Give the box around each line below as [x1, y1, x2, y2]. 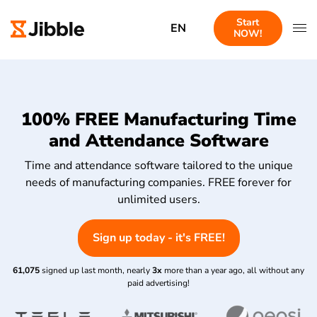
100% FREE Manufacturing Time [21, 108, 296, 132]
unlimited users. [117, 191, 200, 207]
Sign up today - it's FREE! [92, 229, 225, 246]
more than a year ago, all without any [164, 264, 304, 276]
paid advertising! [127, 277, 190, 289]
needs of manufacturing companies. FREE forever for [25, 174, 292, 190]
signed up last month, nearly [42, 264, 150, 276]
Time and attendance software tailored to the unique [24, 157, 293, 173]
